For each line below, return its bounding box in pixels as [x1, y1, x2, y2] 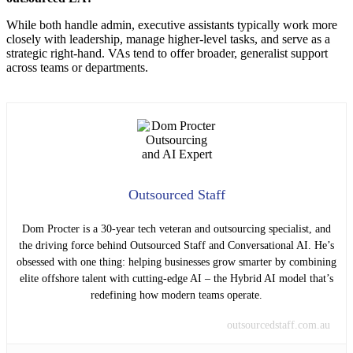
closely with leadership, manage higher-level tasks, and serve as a [6, 32, 330, 46]
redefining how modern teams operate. [91, 289, 262, 302]
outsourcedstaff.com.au [227, 319, 330, 332]
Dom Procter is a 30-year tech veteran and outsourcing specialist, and [22, 223, 331, 236]
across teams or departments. [6, 61, 148, 75]
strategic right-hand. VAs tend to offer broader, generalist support [6, 46, 328, 61]
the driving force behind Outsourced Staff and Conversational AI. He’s [19, 240, 334, 252]
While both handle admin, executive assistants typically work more [6, 18, 337, 32]
